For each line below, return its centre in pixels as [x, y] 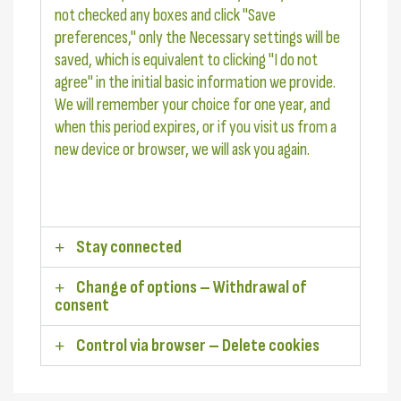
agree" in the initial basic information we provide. [195, 83]
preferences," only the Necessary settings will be [197, 38]
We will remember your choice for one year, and [192, 105]
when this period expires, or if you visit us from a [196, 128]
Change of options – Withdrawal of [191, 288]
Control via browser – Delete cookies [198, 346]
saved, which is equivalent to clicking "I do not [186, 60]
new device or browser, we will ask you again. [182, 150]
